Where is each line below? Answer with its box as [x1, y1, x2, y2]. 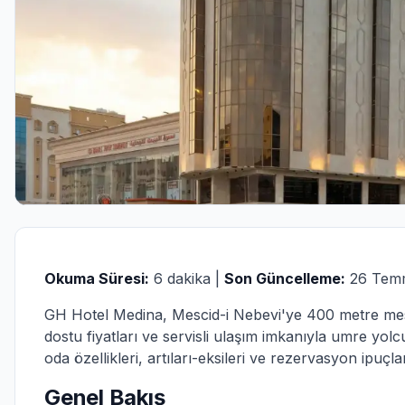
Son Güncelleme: [224, 269, 345, 287]
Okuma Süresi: [44, 269, 149, 287]
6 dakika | [149, 269, 224, 287]
